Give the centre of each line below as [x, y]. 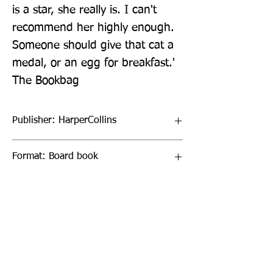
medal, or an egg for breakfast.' [94, 63]
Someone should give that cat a [93, 45]
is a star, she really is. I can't [84, 10]
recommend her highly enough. [93, 27]
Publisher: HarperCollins [64, 120]
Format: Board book [55, 156]
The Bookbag [46, 80]
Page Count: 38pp [79, 228]
